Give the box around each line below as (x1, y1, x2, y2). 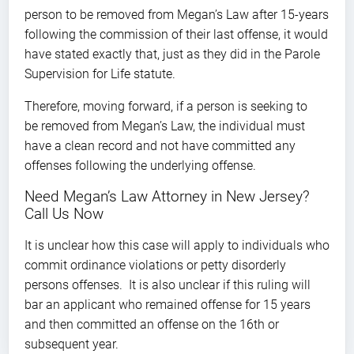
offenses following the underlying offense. (24, 157, 256, 173)
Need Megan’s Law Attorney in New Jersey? (24, 186, 310, 205)
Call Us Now (24, 204, 104, 223)
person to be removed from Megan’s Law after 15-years (24, 6, 329, 22)
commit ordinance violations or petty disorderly (24, 257, 286, 273)
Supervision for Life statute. (24, 66, 175, 81)
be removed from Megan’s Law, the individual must (24, 118, 305, 134)
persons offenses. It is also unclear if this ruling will (24, 277, 311, 292)
